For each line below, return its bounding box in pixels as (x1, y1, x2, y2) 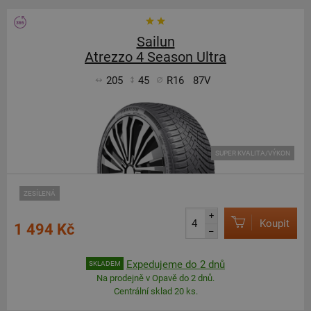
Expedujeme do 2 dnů (126, 258, 225, 271)
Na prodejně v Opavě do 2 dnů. (96, 273, 215, 283)
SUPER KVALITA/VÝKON (215, 149, 290, 157)
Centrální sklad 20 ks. (113, 286, 198, 296)
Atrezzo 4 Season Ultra (85, 49, 226, 65)
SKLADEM (89, 260, 121, 267)
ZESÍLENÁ (24, 190, 56, 197)
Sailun (136, 33, 175, 50)
